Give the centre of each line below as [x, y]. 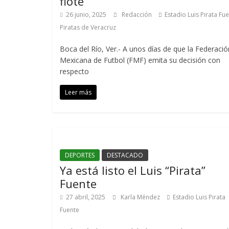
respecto [74, 71]
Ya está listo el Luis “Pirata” [133, 170]
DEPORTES [80, 155]
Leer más [78, 92]
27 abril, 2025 [86, 197]
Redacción [138, 15]
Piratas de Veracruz [88, 27]
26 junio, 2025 [86, 15]
